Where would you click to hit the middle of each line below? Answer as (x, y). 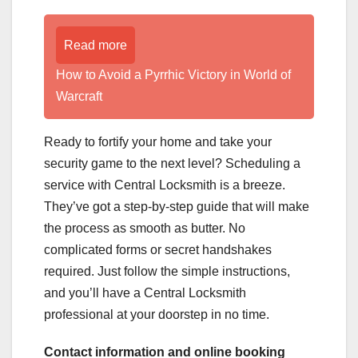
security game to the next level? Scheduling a (172, 163)
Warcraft (79, 96)
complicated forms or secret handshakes (158, 249)
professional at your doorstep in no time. (157, 314)
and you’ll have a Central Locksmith (145, 292)
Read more (95, 45)
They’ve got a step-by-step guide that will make (177, 206)
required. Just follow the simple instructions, (167, 271)
